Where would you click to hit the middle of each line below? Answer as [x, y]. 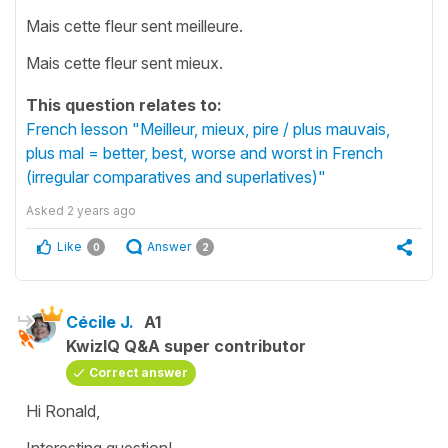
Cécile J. [100, 321]
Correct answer [138, 372]
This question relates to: [124, 104]
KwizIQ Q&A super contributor [186, 345]
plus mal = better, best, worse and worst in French [204, 152]
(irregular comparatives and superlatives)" [176, 176]
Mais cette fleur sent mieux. [124, 62]
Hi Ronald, [63, 410]
